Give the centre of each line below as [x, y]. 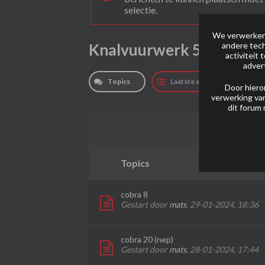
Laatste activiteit [198, 81]
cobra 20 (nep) [147, 239]
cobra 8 [135, 194]
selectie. [141, 10]
